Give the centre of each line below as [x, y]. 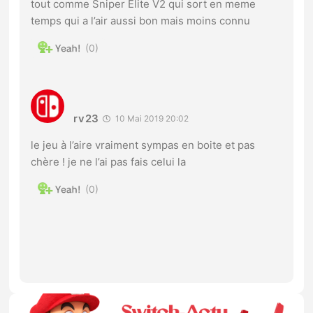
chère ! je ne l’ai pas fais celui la [109, 161]
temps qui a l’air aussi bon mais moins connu [141, 20]
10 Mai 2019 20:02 [151, 118]
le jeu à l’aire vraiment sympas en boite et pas [143, 145]
